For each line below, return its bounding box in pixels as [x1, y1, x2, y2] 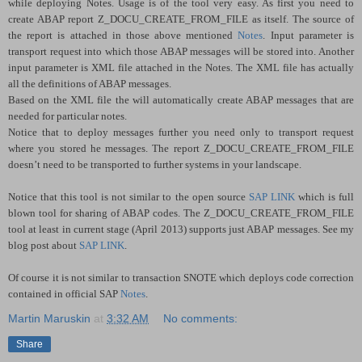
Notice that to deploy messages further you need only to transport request [8, 125, 354, 138]
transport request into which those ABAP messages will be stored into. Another [8, 44, 354, 57]
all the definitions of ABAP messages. [8, 77, 174, 90]
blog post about [8, 238, 79, 251]
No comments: [163, 311, 238, 325]
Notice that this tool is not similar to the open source [8, 190, 249, 203]
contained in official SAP [8, 287, 120, 300]
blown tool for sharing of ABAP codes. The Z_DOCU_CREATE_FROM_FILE [8, 206, 354, 219]
